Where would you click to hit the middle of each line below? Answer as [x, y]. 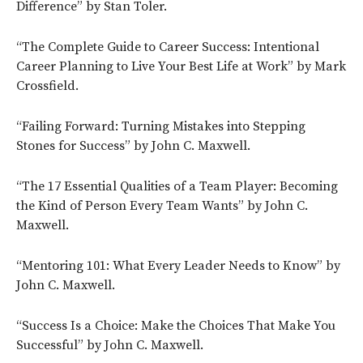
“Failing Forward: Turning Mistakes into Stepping [161, 126]
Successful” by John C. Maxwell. [110, 345]
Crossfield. [47, 85]
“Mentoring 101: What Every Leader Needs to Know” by [178, 265]
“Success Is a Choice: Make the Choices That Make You [176, 325]
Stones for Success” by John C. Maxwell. [133, 145]
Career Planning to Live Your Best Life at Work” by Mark [181, 66]
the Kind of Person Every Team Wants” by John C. [162, 205]
